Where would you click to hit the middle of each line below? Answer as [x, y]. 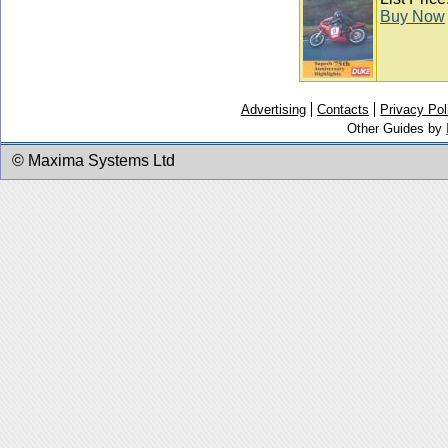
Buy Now [412, 16]
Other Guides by [396, 128]
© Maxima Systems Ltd [93, 160]
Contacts [342, 109]
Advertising [273, 109]
